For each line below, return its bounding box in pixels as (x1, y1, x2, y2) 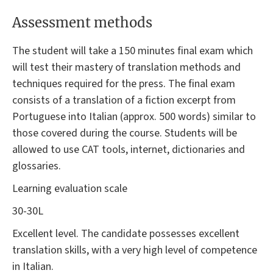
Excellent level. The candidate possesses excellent (12, 226, 239, 242)
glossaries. (12, 158, 61, 174)
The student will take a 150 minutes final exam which (12, 43, 253, 59)
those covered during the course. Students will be (12, 126, 237, 141)
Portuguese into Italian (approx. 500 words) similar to (12, 109, 256, 125)
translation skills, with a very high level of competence (12, 243, 257, 258)
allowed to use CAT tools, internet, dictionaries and (12, 142, 245, 158)
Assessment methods (12, 13, 152, 31)
